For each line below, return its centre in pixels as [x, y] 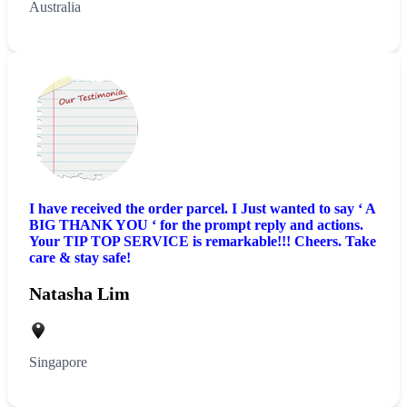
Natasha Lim [79, 294]
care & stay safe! [80, 258]
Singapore [58, 362]
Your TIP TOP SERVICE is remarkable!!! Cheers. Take [203, 242]
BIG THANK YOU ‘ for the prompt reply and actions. [196, 225]
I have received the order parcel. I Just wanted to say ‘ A [202, 209]
